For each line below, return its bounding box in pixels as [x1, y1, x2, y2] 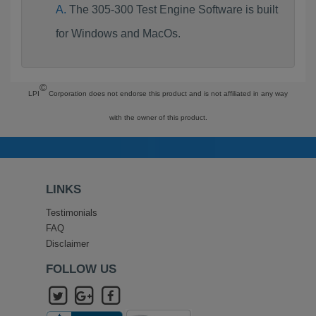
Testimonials [45, 208, 97, 218]
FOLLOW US [45, 262, 116, 276]
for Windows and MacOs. [55, 28, 181, 39]
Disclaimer [45, 239, 89, 249]
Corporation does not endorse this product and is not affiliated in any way [47, 90, 288, 97]
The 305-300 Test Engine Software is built [68, 4, 278, 16]
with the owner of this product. [109, 114, 207, 121]
